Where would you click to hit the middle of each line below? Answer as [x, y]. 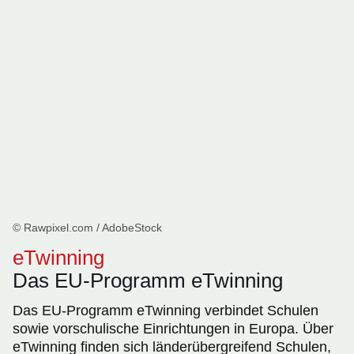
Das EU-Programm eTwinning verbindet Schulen [166, 311]
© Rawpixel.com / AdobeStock [87, 228]
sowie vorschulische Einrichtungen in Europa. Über [173, 329]
